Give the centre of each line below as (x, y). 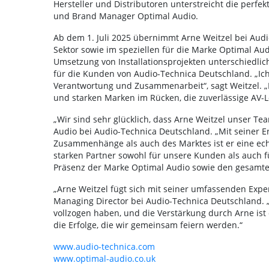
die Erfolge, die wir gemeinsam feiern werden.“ (148, 225)
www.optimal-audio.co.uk (104, 258)
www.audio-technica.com (104, 246)
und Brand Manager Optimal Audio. (125, 16)
